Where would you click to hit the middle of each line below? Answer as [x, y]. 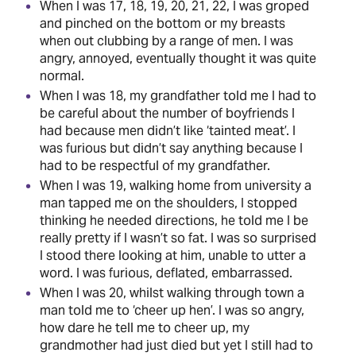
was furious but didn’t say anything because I [171, 148]
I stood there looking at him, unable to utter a [173, 255]
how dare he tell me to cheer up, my [145, 327]
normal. [62, 75]
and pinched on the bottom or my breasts [163, 23]
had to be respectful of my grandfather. [155, 165]
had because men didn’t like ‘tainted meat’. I [168, 130]
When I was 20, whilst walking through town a [172, 292]
